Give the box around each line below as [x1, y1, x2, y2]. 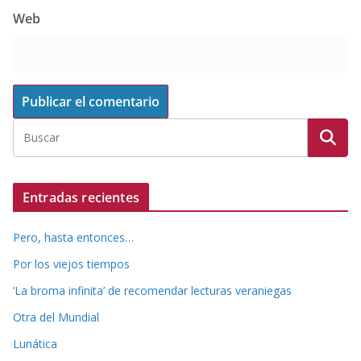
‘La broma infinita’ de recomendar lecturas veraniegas [13, 283, 292, 299]
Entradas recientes [23, 189, 139, 207]
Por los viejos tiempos [13, 256, 130, 272]
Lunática [13, 336, 57, 352]
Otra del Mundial [13, 309, 99, 326]
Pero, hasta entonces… [13, 230, 134, 246]
